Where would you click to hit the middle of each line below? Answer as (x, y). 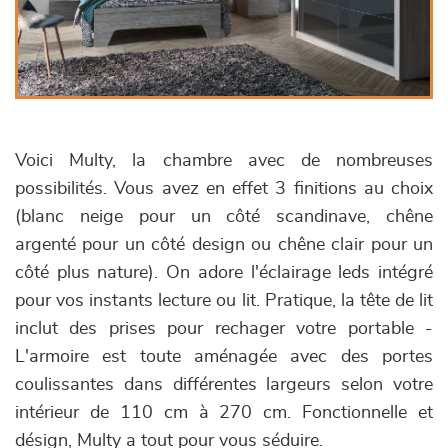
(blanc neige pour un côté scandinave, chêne (224, 217)
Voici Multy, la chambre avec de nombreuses (224, 161)
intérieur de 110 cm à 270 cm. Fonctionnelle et (224, 413)
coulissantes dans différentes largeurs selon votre (224, 385)
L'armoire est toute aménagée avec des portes (224, 357)
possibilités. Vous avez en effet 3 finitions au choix (224, 189)
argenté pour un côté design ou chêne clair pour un (224, 245)
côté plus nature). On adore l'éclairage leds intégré (224, 273)
